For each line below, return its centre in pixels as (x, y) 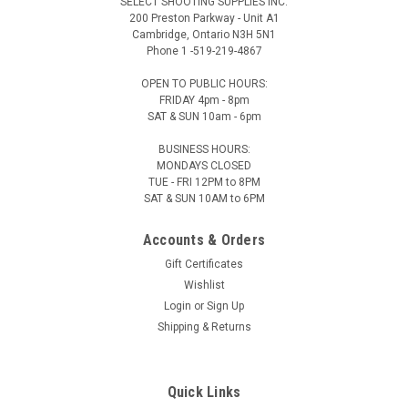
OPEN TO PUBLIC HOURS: (204, 83)
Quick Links (204, 392)
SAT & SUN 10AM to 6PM (204, 198)
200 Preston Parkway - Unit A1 (204, 18)
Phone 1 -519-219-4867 (204, 51)
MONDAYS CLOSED (204, 165)
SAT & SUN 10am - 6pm (204, 116)
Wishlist (204, 285)
